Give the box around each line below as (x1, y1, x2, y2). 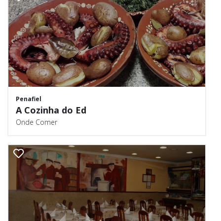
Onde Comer (16, 117, 57, 127)
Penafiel (16, 95, 41, 103)
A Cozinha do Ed (16, 104, 86, 116)
